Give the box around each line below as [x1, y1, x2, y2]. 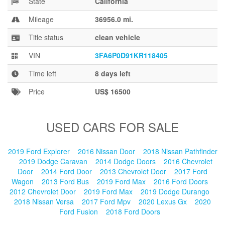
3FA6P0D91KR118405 [95, 50, 168, 60]
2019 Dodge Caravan [19, 156, 89, 166]
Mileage [29, 14, 54, 24]
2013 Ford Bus [41, 176, 91, 186]
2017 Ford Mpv [82, 196, 133, 206]
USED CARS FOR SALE [46, 118, 179, 136]
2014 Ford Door [41, 166, 94, 176]
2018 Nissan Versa [14, 196, 76, 206]
